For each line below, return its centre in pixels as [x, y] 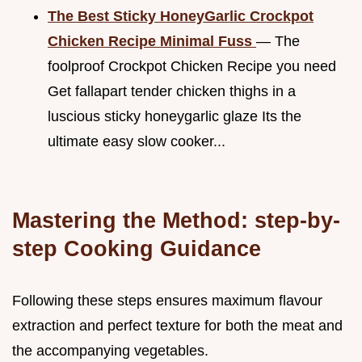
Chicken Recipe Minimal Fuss [152, 41]
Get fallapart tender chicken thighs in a [172, 91]
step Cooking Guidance [137, 248]
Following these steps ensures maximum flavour [167, 300]
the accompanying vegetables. [110, 350]
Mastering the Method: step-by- [176, 220]
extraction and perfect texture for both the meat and [177, 325]
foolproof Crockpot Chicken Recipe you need [192, 66]
